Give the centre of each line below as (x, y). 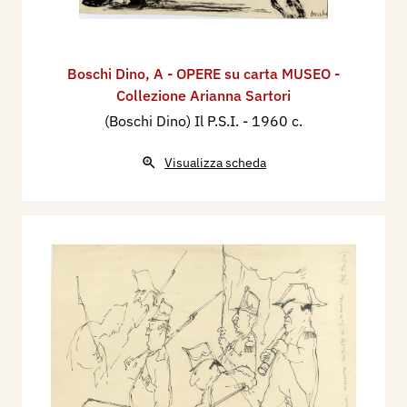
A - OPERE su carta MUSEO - (247, 74)
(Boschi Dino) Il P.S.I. (174, 121)
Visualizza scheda (215, 163)
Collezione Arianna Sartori (203, 96)
